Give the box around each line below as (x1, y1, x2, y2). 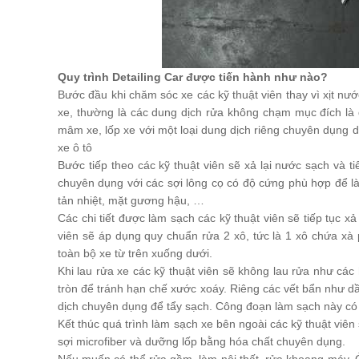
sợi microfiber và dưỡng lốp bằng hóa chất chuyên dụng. (58, 335, 345, 348)
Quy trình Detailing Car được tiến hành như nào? (58, 71, 328, 83)
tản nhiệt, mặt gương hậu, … (58, 194, 204, 207)
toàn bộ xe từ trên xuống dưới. (58, 247, 212, 260)
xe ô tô (58, 141, 92, 154)
